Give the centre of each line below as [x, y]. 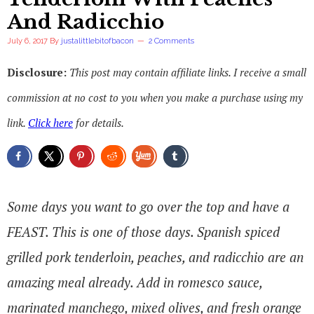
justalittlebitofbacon [97, 41]
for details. [98, 123]
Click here [50, 123]
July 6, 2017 [27, 41]
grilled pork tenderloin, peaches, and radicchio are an [155, 257]
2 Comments [171, 41]
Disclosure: [38, 72]
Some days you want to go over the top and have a [148, 206]
